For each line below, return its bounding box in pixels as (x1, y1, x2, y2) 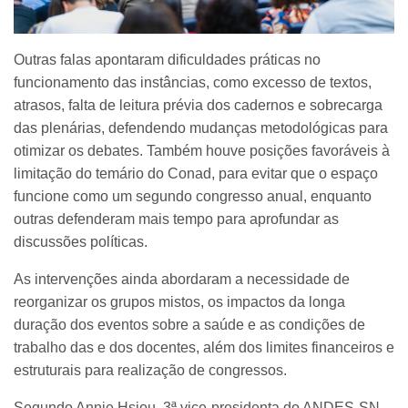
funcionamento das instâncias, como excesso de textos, (14, 74, 372, 90)
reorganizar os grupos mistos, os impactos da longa (14, 293, 345, 310)
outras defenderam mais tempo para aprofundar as (14, 210, 339, 227)
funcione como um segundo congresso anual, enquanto (14, 188, 372, 204)
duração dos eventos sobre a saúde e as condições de (14, 316, 365, 332)
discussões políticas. (14, 233, 148, 250)
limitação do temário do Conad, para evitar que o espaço (14, 165, 378, 181)
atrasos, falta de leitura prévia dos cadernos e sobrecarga (14, 97, 382, 113)
